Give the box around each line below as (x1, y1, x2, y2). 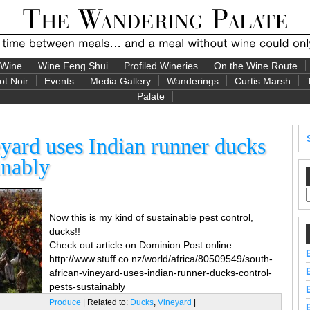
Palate (137, 91, 165, 102)
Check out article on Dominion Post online (49, 239, 232, 250)
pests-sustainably (49, 281, 125, 292)
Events (44, 75, 74, 86)
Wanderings (167, 75, 219, 86)
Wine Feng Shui (37, 60, 108, 71)
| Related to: (81, 298, 130, 307)
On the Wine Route (213, 60, 298, 71)
